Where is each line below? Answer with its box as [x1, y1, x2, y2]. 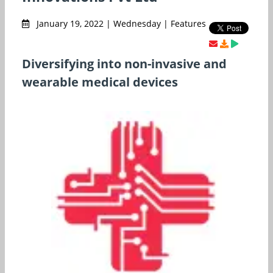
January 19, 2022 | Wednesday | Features [34, 17, 206, 29]
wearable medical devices [22, 73, 178, 90]
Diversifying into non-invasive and [22, 55, 227, 72]
